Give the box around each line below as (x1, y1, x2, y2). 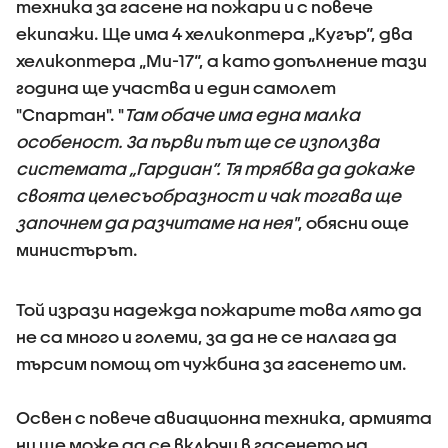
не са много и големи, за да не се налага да (16, 327, 397, 346)
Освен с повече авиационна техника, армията (16, 408, 432, 427)
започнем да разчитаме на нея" (16, 213, 298, 232)
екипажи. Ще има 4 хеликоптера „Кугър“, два (16, 24, 413, 43)
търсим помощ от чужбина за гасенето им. (16, 354, 407, 373)
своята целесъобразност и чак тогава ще (16, 186, 401, 205)
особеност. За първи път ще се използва (16, 132, 379, 151)
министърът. (16, 240, 138, 259)
